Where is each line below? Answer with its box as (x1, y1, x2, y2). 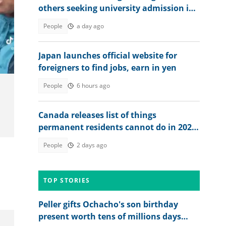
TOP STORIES (43, 176, 90, 185)
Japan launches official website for (38, 50, 177, 61)
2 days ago (77, 141, 107, 149)
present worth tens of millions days (38, 211, 181, 222)
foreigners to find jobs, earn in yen (38, 62, 177, 73)
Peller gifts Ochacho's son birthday (38, 199, 178, 210)
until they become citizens (38, 134, 144, 145)
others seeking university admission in (38, 3, 194, 14)
